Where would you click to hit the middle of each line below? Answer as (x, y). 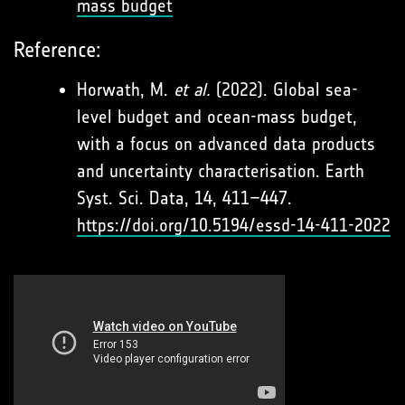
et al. (192, 90)
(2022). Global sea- (284, 90)
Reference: (57, 50)
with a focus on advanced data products (226, 144)
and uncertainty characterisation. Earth (221, 171)
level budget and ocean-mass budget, (217, 117)
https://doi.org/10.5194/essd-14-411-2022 (234, 226)
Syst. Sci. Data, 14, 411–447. (184, 198)
